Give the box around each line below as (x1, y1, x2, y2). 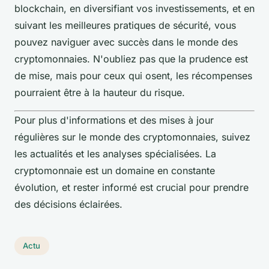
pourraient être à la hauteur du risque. (14, 86, 185, 98)
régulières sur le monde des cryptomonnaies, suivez (14, 130, 250, 143)
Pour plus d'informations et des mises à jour (14, 113, 214, 126)
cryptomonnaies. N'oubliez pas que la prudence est (14, 52, 248, 65)
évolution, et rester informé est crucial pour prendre (14, 181, 249, 193)
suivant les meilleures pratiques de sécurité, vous (14, 19, 236, 31)
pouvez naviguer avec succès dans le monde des (14, 35, 238, 48)
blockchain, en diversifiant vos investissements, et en (14, 2, 255, 14)
